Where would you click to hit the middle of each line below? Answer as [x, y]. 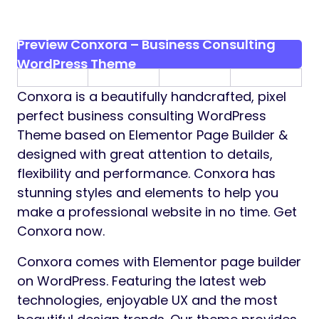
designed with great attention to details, [145, 155]
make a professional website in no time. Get [157, 212]
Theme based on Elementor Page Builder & [152, 135]
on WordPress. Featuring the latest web [142, 281]
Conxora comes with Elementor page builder [159, 262]
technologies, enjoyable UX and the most [147, 300]
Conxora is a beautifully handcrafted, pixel [152, 97]
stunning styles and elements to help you [148, 193]
